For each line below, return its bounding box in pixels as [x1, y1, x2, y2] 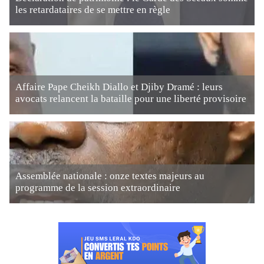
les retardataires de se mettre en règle [15, 4, 170, 15]
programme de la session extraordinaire [15, 182, 180, 193]
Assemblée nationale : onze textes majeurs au [15, 170, 204, 181]
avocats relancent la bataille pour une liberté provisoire [15, 93, 246, 104]
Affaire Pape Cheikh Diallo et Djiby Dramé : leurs [15, 81, 223, 93]
